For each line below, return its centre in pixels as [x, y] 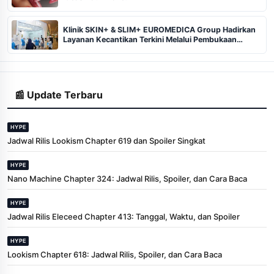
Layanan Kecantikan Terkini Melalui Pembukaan [150, 39]
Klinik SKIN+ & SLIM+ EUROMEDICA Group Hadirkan [159, 29]
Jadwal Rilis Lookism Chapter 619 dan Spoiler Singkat [106, 140]
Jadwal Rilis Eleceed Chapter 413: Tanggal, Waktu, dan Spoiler [124, 216]
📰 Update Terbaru [59, 94]
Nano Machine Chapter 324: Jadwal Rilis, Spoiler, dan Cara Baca [127, 178]
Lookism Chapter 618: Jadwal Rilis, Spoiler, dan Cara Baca [115, 254]
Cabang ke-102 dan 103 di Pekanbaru [132, 49]
